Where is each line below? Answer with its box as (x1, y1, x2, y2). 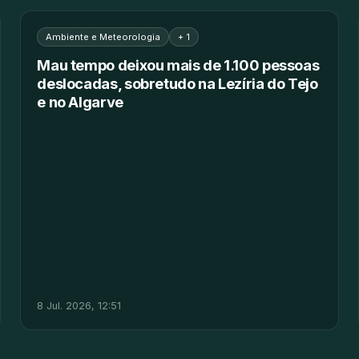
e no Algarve (37, 93, 123, 111)
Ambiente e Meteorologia (46, 31, 161, 43)
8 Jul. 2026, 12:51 (37, 299, 122, 312)
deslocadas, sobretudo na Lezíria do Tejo (37, 75, 318, 93)
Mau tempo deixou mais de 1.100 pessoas (37, 56, 320, 75)
